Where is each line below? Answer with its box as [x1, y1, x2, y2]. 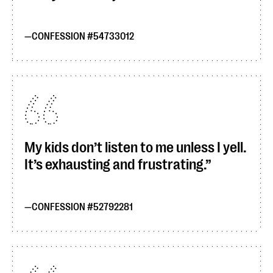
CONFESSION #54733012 [32, 31, 134, 42]
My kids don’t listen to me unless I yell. [24, 139, 246, 156]
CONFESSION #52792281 [32, 202, 133, 213]
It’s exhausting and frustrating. [24, 156, 205, 173]
